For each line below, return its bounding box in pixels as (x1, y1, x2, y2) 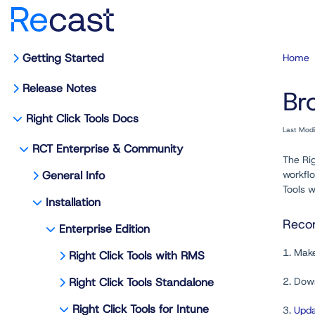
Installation (46, 195, 101, 210)
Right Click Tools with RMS (69, 248, 205, 263)
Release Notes (22, 81, 96, 96)
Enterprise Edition (59, 221, 150, 236)
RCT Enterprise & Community (32, 141, 183, 156)
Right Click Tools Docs (26, 111, 139, 126)
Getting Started (22, 51, 104, 65)
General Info (42, 168, 105, 183)
